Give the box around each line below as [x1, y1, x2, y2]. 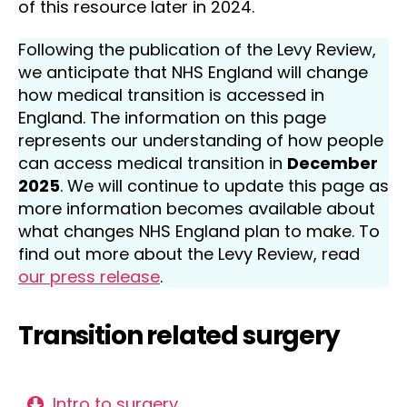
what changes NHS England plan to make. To [18, 220, 380, 243]
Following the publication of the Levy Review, [18, 38, 376, 61]
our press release [18, 265, 160, 288]
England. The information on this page [18, 106, 326, 129]
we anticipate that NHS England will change [18, 61, 368, 84]
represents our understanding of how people [18, 129, 383, 152]
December [287, 152, 378, 174]
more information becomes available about [18, 197, 375, 220]
